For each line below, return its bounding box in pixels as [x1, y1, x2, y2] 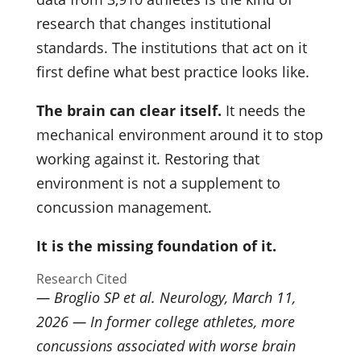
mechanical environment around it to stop [35, 124, 323, 144]
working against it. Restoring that [35, 148, 259, 168]
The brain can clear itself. [35, 100, 222, 120]
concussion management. [35, 197, 212, 217]
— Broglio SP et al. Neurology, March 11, [35, 287, 296, 307]
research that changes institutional [35, 13, 272, 33]
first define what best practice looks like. [35, 61, 309, 81]
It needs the [221, 100, 305, 120]
